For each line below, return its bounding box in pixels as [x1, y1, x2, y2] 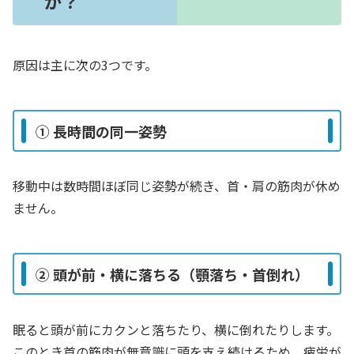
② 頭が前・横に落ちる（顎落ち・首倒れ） [36, 263, 309, 284]
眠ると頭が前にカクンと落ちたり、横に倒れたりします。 [13, 319, 339, 339]
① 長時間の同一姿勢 [36, 120, 167, 141]
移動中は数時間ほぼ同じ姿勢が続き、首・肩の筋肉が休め [13, 176, 341, 196]
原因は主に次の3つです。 [13, 55, 157, 74]
